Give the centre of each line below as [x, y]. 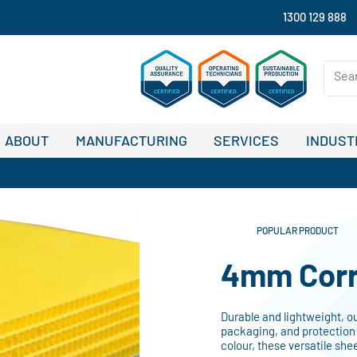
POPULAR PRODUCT [298, 230]
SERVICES [247, 140]
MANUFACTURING [131, 140]
